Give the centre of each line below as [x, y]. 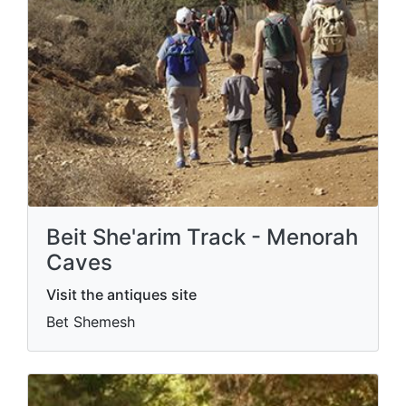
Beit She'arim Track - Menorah [202, 237]
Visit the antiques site [121, 294]
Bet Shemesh [91, 321]
